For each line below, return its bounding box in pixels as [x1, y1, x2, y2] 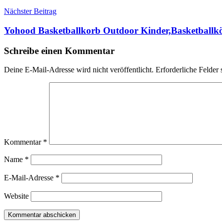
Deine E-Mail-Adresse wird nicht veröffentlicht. [4, 65, 154, 74]
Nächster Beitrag [4, 7, 56, 16]
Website [4, 192, 29, 201]
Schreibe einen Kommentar [4, 45, 114, 56]
